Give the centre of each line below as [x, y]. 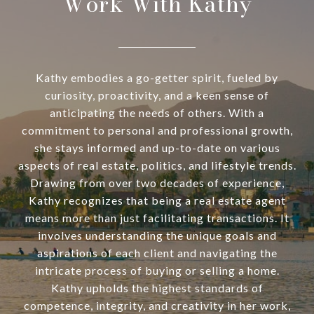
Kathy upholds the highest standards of [157, 288]
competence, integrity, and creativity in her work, [157, 306]
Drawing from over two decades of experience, [157, 183]
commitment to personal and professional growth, [157, 130]
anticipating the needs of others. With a [157, 113]
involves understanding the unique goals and [157, 235]
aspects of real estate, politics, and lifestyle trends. [157, 165]
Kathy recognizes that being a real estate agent [157, 200]
